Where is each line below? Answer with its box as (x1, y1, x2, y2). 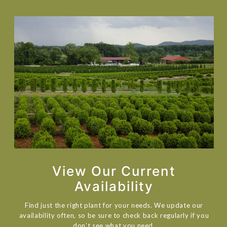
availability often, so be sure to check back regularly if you (19, 211, 209, 219)
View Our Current (52, 163, 176, 179)
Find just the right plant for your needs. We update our (25, 201, 203, 209)
